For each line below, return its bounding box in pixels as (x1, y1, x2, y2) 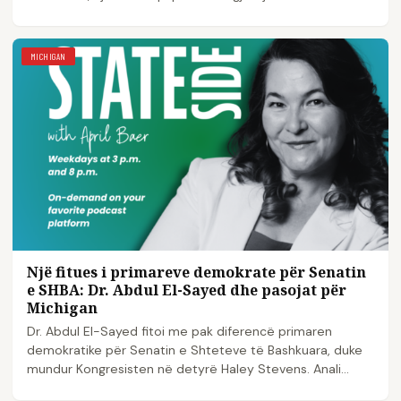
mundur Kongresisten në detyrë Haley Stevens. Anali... (27, 360, 349, 377)
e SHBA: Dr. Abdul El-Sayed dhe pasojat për (27, 279, 346, 300)
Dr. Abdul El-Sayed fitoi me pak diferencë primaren (27, 322, 332, 339)
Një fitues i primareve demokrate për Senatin (27, 261, 366, 282)
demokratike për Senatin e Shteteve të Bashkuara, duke (27, 341, 363, 358)
